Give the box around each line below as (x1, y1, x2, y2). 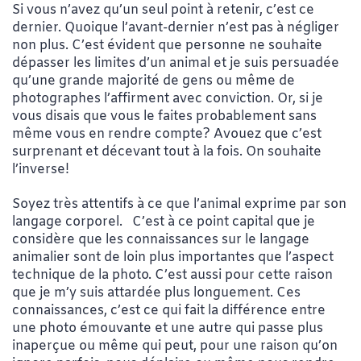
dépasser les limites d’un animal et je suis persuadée (12, 55, 339, 73)
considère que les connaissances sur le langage (12, 231, 309, 249)
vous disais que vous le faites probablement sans (12, 108, 317, 126)
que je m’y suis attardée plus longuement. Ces (12, 284, 301, 302)
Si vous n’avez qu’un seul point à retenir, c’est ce (12, 2, 314, 19)
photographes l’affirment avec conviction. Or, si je (12, 90, 323, 108)
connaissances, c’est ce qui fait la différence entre (12, 302, 326, 320)
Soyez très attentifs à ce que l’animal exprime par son (12, 196, 346, 214)
